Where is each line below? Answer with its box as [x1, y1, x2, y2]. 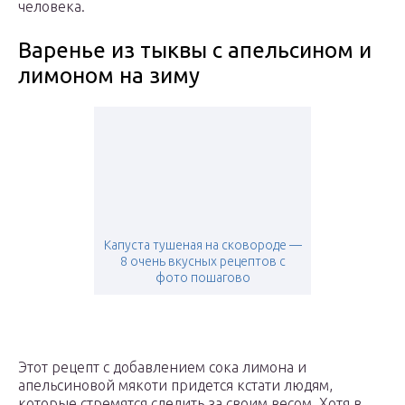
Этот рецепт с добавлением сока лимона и [18, 359, 306, 376]
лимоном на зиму [18, 63, 200, 89]
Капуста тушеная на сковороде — [103, 238, 302, 253]
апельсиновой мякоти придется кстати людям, [18, 377, 333, 394]
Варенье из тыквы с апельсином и [18, 38, 372, 63]
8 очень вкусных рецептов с [119, 254, 286, 269]
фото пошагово [155, 270, 250, 286]
